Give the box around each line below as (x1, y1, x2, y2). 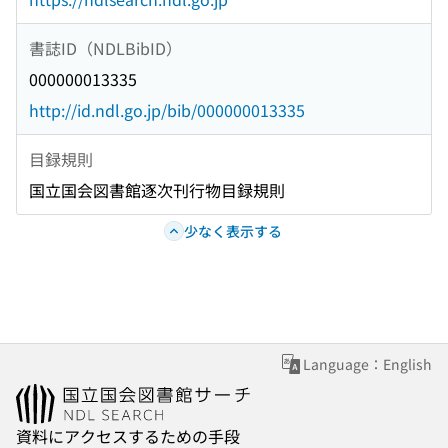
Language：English (303, 354, 432, 375)
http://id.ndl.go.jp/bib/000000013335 (29, 98, 305, 123)
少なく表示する (183, 220, 282, 241)
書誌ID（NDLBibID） (29, 35, 182, 60)
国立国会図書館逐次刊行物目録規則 (29, 178, 285, 203)
